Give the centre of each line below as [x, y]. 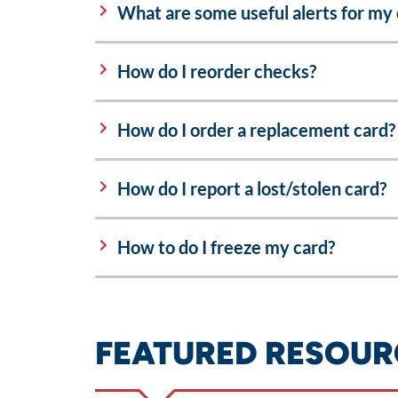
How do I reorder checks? [217, 71]
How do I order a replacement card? [256, 130]
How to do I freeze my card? [226, 247]
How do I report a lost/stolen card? [252, 188]
